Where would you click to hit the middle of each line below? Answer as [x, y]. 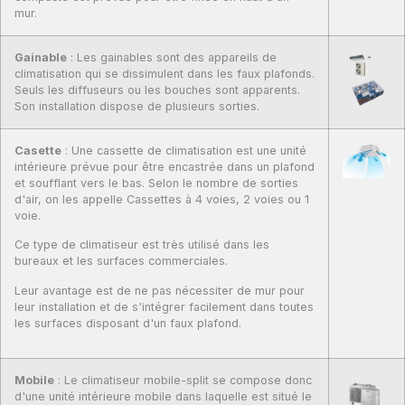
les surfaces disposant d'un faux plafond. [128, 323]
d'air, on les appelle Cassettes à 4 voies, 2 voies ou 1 [162, 199]
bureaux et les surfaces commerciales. [121, 261]
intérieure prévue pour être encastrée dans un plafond [165, 166]
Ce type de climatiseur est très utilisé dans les [142, 245]
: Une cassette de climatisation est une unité [184, 150]
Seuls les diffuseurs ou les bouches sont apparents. [157, 89]
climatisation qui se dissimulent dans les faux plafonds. [165, 73]
